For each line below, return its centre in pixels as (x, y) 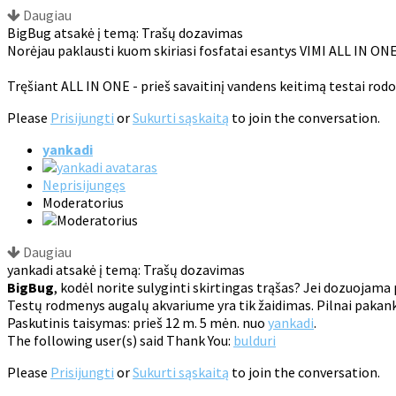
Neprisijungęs (84, 185)
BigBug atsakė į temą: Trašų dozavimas (125, 33)
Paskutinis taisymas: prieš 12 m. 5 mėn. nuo (137, 323)
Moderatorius (83, 203)
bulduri (255, 341)
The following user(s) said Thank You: (120, 341)
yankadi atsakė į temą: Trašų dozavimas (126, 270)
